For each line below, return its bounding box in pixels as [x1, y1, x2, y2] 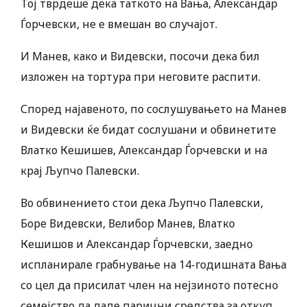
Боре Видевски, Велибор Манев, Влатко [21, 216, 235, 232]
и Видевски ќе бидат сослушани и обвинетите [21, 122, 276, 138]
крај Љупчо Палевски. [21, 163, 139, 179]
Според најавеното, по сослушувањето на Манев [21, 101, 286, 117]
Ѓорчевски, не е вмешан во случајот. [21, 16, 217, 32]
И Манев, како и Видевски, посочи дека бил [21, 49, 260, 64]
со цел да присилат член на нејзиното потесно [21, 278, 278, 293]
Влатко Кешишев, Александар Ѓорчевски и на [21, 143, 267, 158]
